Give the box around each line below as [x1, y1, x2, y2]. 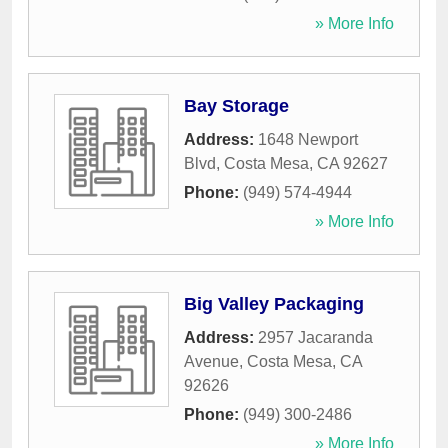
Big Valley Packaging [184, 294, 364, 315]
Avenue [184, 353, 239, 371]
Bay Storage [184, 96, 289, 117]
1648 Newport [258, 131, 358, 149]
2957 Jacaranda [258, 329, 373, 347]
